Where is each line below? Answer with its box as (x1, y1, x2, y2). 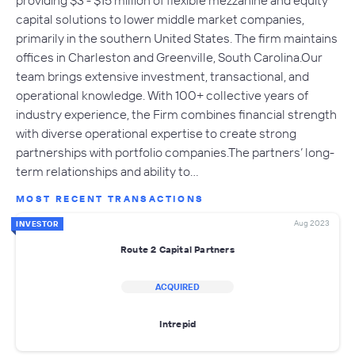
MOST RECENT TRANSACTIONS (16, 192, 204, 204)
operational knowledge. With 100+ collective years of (16, 86, 308, 103)
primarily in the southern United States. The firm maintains (16, 29, 338, 46)
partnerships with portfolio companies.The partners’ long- (16, 143, 334, 160)
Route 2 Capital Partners (120, 243, 235, 256)
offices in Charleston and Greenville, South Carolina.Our (16, 48, 323, 65)
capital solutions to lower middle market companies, (16, 10, 304, 27)
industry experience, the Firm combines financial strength (16, 105, 337, 122)
